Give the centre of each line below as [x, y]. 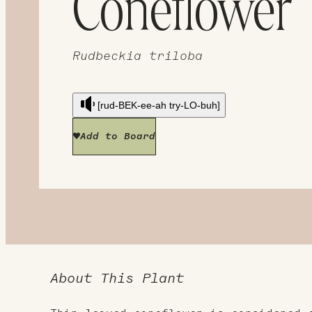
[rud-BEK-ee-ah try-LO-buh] [158, 106]
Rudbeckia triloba [137, 56]
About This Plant [117, 279]
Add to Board [117, 137]
